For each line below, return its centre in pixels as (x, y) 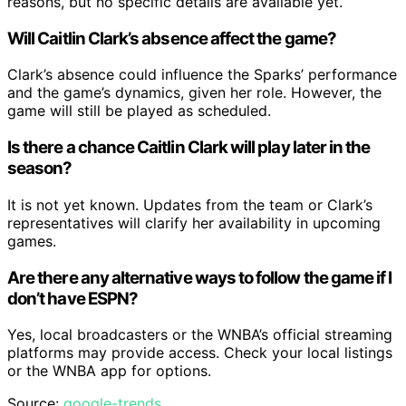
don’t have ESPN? (73, 298)
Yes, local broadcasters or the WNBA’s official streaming (200, 335)
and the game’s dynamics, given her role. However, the (194, 93)
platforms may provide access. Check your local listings (200, 353)
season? (40, 169)
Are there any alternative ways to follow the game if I (200, 277)
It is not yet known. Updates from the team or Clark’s (190, 204)
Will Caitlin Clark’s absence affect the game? (172, 38)
